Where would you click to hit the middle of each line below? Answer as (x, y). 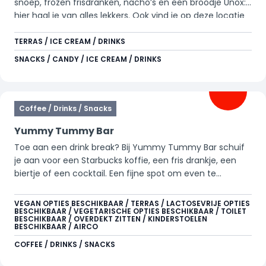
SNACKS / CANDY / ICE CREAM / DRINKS (88, 59)
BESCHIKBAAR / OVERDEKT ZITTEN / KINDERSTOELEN (111, 219)
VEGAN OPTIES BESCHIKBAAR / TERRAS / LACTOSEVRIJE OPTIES (132, 203)
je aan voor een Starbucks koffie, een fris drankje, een (125, 160)
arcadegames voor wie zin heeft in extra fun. (107, 28)
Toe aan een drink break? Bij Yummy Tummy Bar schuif (129, 147)
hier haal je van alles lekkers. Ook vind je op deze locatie (129, 15)
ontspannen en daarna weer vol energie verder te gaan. (130, 186)
